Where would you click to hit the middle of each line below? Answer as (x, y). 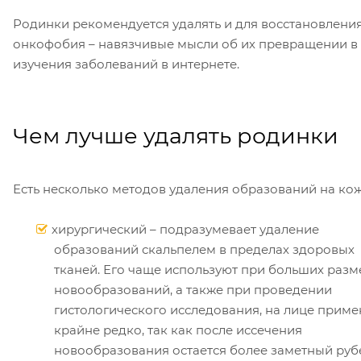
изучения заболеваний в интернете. (126, 64)
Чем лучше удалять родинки (176, 135)
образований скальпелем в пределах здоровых (204, 249)
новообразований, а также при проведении (193, 289)
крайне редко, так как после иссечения (178, 330)
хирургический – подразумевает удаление (185, 229)
